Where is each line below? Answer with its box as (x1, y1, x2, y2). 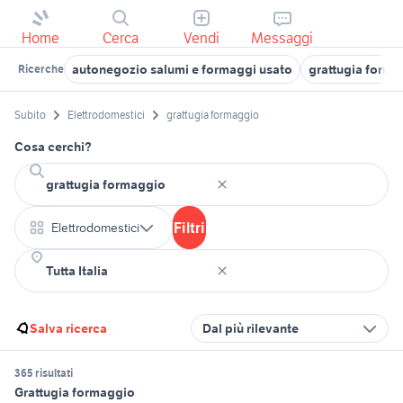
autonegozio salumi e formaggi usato (72, 61, 292, 77)
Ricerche (18, 62, 64, 76)
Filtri (174, 219, 205, 237)
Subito (14, 108, 46, 122)
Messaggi (251, 29, 314, 47)
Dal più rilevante (202, 320, 299, 337)
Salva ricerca (30, 320, 107, 337)
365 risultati (14, 366, 73, 381)
